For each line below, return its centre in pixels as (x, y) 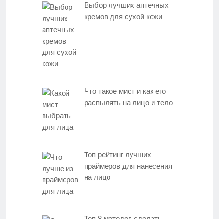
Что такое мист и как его (125, 91)
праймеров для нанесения (128, 166)
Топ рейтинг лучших (118, 155)
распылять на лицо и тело (128, 102)
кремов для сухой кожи (123, 16)
